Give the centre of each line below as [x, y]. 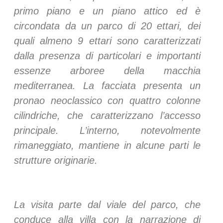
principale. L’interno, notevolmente [107, 130]
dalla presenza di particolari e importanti [107, 56]
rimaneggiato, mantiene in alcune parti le [107, 145]
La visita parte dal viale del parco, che [107, 204]
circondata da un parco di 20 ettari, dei [107, 26]
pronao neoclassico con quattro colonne [107, 100]
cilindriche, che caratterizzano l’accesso [107, 115]
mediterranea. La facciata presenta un [107, 85]
